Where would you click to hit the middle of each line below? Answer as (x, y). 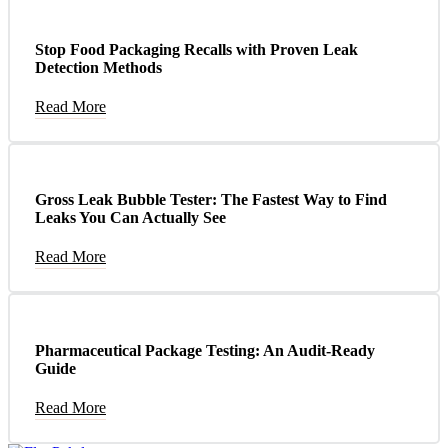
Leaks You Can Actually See (130, 218)
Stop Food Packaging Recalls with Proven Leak (196, 49)
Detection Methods (98, 67)
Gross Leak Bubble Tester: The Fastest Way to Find (211, 200)
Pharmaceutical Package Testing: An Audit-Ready (205, 350)
